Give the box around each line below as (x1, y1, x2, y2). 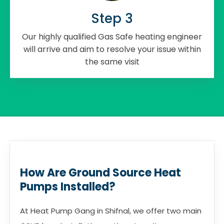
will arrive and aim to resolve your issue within (23, 43, 201, 55)
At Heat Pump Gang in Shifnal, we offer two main (20, 205, 201, 216)
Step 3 (91, 9, 133, 27)
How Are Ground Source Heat (20, 164, 181, 180)
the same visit (84, 55, 139, 67)
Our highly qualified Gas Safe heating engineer (22, 30, 202, 42)
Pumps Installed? (20, 178, 115, 194)
